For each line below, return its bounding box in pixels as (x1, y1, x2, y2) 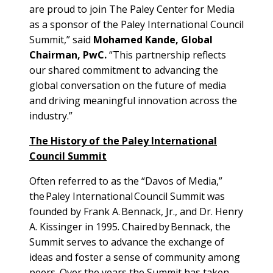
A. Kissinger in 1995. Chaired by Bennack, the (29, 219, 230, 233)
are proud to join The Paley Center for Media (29, 2, 235, 16)
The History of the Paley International (29, 133, 217, 147)
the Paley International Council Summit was (29, 189, 225, 203)
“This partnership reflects (107, 48, 226, 62)
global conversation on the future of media (29, 78, 226, 92)
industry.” (29, 108, 75, 122)
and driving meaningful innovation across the (29, 93, 237, 107)
